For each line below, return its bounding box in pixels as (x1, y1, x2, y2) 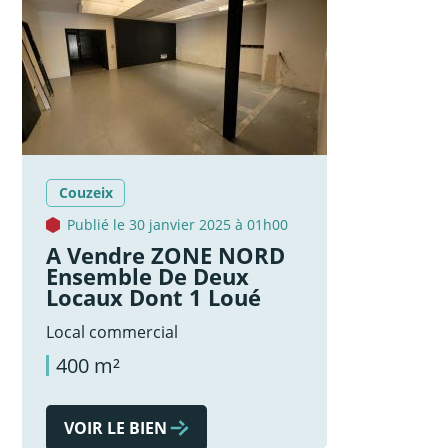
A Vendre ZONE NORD (46, 241, 286, 271)
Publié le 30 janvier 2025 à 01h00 (67, 215, 289, 235)
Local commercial (46, 321, 179, 344)
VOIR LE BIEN (64, 417, 168, 440)
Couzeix (58, 183, 113, 203)
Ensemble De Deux (46, 262, 250, 292)
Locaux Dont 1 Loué (46, 283, 262, 313)
